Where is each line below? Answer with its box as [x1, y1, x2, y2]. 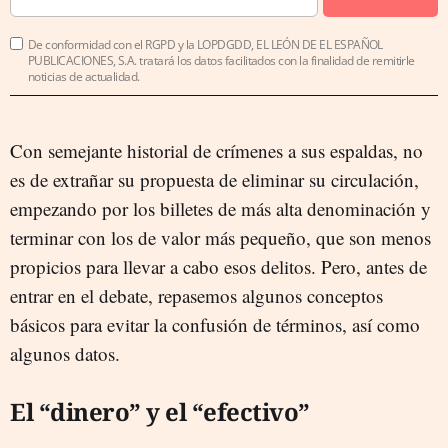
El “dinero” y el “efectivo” [10, 395, 310, 428]
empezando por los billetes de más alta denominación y [10, 196, 431, 221]
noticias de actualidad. [28, 68, 140, 85]
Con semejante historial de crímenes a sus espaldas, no [10, 138, 423, 163]
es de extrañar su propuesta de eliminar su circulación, [10, 167, 419, 192]
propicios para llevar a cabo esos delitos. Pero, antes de [10, 254, 427, 279]
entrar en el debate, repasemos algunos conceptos [10, 283, 383, 308]
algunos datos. [10, 341, 120, 366]
